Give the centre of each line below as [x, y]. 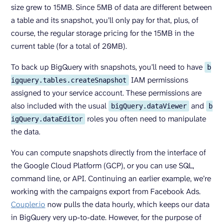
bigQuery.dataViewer [149, 106]
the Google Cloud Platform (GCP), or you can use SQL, [103, 166]
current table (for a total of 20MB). [69, 46]
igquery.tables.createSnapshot [69, 80]
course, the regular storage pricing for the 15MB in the [103, 33]
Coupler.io [28, 205]
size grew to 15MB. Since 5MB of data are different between [111, 7]
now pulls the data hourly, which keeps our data [127, 205]
